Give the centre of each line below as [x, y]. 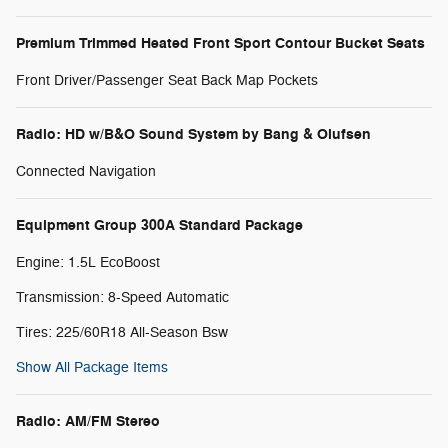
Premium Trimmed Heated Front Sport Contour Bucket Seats [220, 43]
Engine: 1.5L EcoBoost [88, 262]
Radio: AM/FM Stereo [88, 421]
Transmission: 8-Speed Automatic [122, 297]
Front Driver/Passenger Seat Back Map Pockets [167, 80]
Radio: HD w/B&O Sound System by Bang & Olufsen [193, 134]
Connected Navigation [86, 171]
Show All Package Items [92, 367]
